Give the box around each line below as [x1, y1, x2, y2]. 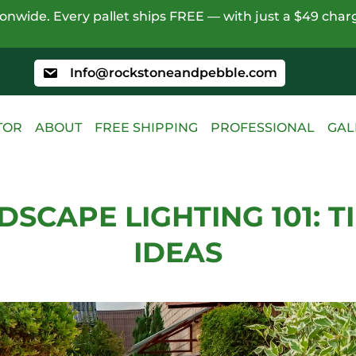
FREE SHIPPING [95, 120, 198, 135]
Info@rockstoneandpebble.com [69, 64, 277, 80]
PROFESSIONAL [211, 120, 315, 135]
